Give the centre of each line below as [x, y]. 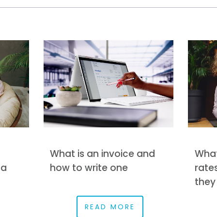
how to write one [89, 168]
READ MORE [110, 207]
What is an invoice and [103, 154]
